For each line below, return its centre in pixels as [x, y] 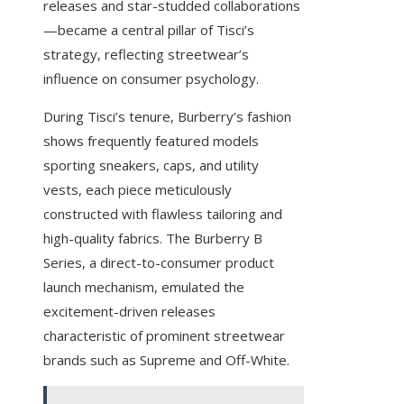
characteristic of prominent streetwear [164, 336]
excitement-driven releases [129, 312]
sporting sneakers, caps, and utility [151, 165]
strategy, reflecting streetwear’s [146, 55]
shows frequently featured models [151, 141]
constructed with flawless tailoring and [163, 214]
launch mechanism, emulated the [144, 287]
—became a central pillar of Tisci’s [149, 30]
